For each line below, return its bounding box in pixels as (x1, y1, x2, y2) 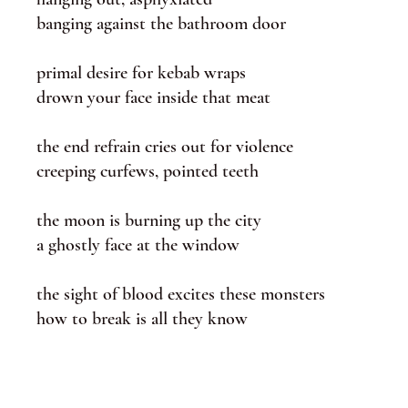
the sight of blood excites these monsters (36, 283, 325, 305)
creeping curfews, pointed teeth (36, 160, 259, 182)
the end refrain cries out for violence (36, 136, 293, 158)
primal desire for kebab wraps (36, 62, 246, 84)
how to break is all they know (36, 308, 248, 330)
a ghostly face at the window (36, 234, 240, 256)
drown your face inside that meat (36, 87, 270, 108)
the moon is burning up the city (36, 209, 261, 231)
